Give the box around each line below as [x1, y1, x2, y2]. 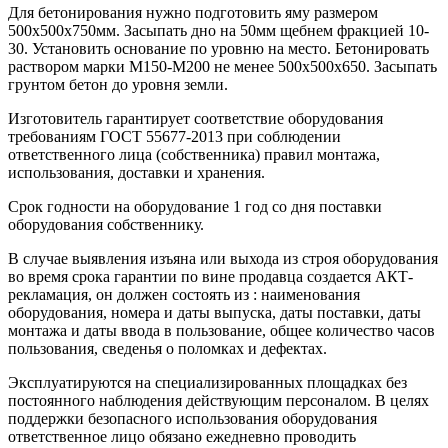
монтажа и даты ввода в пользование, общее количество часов [8, 322, 435, 340]
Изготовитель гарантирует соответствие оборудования [8, 110, 383, 128]
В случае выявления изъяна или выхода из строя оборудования [8, 250, 438, 268]
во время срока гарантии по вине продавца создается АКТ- [8, 268, 413, 286]
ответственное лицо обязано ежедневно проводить [8, 428, 360, 446]
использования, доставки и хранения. [8, 164, 265, 182]
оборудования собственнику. [8, 216, 204, 234]
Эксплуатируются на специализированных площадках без [8, 374, 407, 392]
